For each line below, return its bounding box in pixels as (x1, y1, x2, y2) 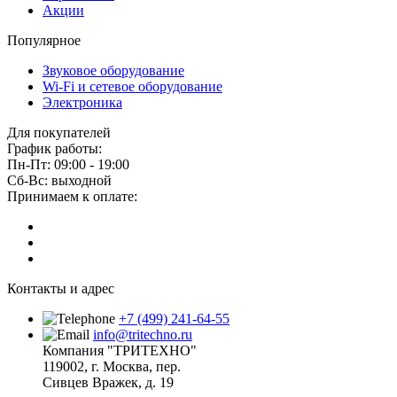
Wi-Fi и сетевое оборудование (43, 79, 222, 95)
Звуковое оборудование (43, 63, 184, 79)
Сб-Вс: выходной (7, 173, 112, 189)
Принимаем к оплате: (7, 189, 137, 205)
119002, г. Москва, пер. (43, 359, 181, 375)
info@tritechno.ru (93, 327, 192, 343)
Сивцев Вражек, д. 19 (43, 375, 174, 391)
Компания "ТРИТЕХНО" (43, 343, 197, 359)
